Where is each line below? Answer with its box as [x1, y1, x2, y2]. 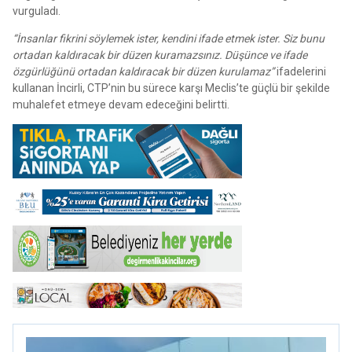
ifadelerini [274, 64, 326, 78]
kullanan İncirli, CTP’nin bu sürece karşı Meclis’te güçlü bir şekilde [13, 81, 330, 94]
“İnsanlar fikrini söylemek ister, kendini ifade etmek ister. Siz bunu [13, 31, 324, 45]
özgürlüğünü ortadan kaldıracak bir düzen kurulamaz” [13, 64, 274, 78]
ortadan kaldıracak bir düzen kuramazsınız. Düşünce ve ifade [13, 48, 307, 61]
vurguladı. [13, 4, 60, 17]
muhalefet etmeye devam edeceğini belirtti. [13, 97, 229, 111]
